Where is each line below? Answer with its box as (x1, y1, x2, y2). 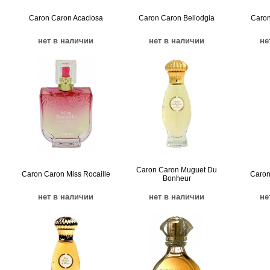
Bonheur (162, 174, 191, 183)
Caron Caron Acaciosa (28, 14, 103, 22)
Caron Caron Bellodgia (139, 14, 215, 22)
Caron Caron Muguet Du (136, 166, 217, 174)
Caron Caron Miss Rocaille (21, 170, 110, 178)
